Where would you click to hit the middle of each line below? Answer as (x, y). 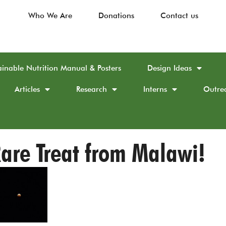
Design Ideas (169, 68)
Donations (116, 16)
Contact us (179, 16)
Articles (27, 89)
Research (92, 89)
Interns (155, 89)
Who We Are (50, 16)
